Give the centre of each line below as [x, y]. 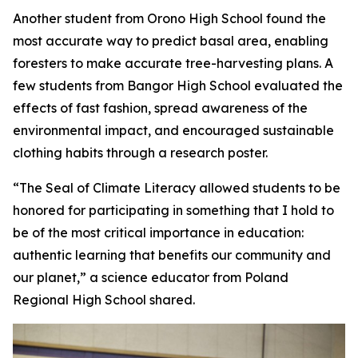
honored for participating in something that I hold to [173, 211]
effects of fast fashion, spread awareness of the [160, 108]
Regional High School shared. [104, 300]
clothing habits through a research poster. [140, 153]
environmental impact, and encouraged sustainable [173, 131]
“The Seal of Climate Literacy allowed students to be [177, 188]
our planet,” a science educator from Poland [151, 278]
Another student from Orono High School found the [169, 19]
